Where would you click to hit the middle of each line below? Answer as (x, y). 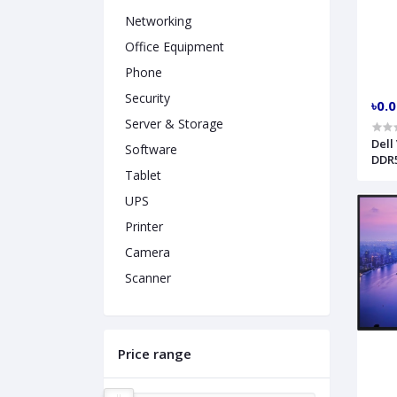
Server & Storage (174, 124)
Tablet (143, 175)
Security (148, 98)
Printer (144, 226)
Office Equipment (175, 47)
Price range (155, 354)
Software (151, 149)
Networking (158, 21)
